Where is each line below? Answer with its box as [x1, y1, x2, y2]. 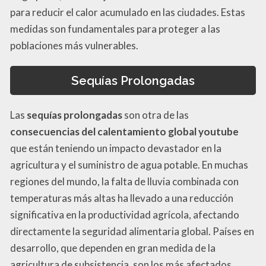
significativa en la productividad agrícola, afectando [10, 208, 239, 221]
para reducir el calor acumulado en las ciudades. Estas [10, 6, 245, 19]
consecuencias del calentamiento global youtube [10, 125, 239, 138]
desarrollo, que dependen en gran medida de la [10, 241, 216, 254]
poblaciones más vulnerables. [10, 39, 138, 52]
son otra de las [122, 108, 189, 121]
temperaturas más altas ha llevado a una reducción [10, 191, 233, 204]
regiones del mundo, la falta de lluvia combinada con [10, 175, 239, 188]
